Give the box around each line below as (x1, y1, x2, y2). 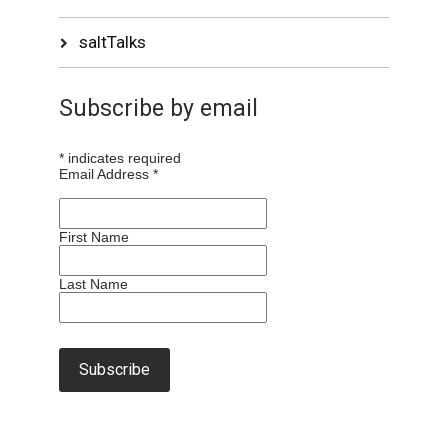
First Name (59, 228, 130, 245)
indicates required (64, 149, 182, 166)
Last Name (59, 275, 129, 292)
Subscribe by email (59, 94, 259, 122)
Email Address (59, 165, 154, 182)
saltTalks (79, 31, 147, 52)
